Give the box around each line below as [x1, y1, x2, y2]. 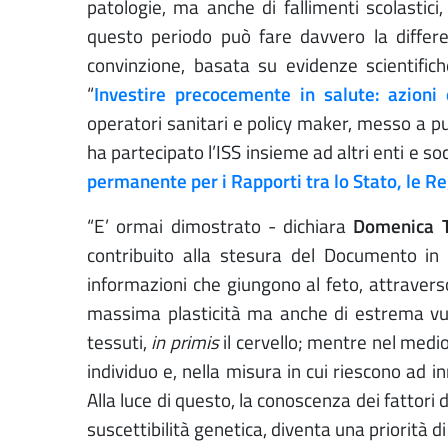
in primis [151, 328, 224, 357]
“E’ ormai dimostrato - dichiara [87, 212, 354, 241]
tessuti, [87, 328, 152, 357]
